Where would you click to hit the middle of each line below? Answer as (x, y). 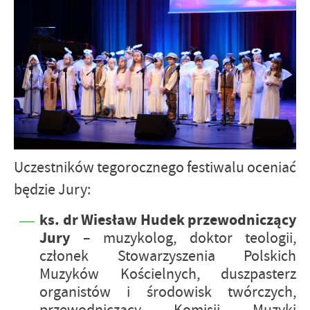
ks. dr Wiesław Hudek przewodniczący (168, 220)
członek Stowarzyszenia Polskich (168, 256)
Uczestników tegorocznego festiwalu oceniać (155, 167)
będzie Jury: (52, 190)
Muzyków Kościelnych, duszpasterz (168, 274)
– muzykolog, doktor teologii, (189, 238)
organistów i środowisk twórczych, (168, 292)
